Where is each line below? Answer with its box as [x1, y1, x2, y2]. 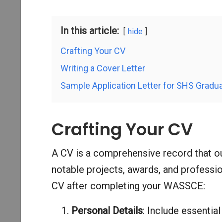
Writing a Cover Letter [60, 62, 145, 73]
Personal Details [71, 204, 143, 217]
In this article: [60, 24, 119, 37]
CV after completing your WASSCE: [51, 179, 205, 192]
